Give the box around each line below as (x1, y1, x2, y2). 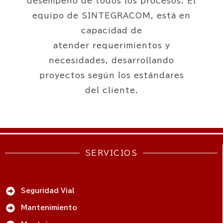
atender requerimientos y (53, 41, 170, 49)
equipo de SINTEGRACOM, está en (32, 11, 191, 19)
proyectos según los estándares (39, 71, 184, 79)
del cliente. (85, 86, 138, 94)
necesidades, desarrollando (49, 56, 174, 64)
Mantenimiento (20, 204, 77, 211)
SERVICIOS (85, 149, 138, 157)
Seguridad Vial (20, 187, 74, 194)
